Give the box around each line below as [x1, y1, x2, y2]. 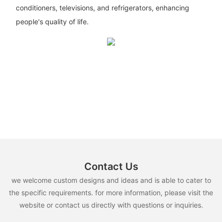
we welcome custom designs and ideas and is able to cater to [11, 176, 211, 185]
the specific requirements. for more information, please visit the [9, 188, 213, 197]
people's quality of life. [15, 17, 89, 26]
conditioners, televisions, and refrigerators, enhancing [15, 3, 189, 12]
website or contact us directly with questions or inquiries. [19, 201, 203, 210]
